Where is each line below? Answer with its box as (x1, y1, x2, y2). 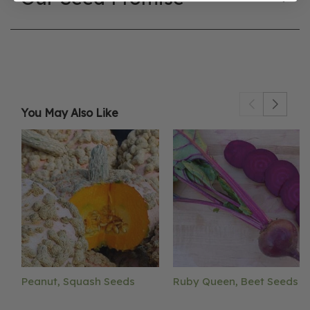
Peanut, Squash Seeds (21, 274, 135, 288)
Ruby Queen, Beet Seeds (173, 274, 298, 288)
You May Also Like (21, 106, 118, 120)
